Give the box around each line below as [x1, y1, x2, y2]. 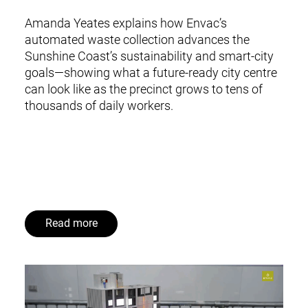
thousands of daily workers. [24, 98, 173, 113]
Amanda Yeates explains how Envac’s [24, 15, 227, 30]
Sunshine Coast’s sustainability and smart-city [24, 48, 274, 63]
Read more [45, 217, 98, 230]
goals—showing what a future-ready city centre [24, 65, 277, 80]
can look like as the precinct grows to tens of [24, 81, 263, 96]
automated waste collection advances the [24, 32, 250, 47]
